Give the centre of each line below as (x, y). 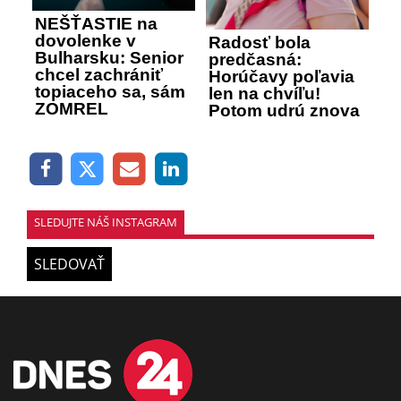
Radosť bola (260, 42)
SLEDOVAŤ (69, 264)
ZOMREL (72, 109)
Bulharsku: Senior (109, 58)
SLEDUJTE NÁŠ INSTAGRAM (106, 222)
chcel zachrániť (99, 75)
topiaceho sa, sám (110, 92)
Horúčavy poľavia (282, 76)
